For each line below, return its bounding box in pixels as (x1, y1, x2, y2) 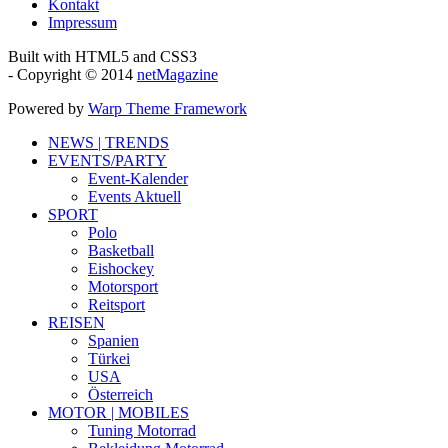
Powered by (8, 100, 88, 118)
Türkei (88, 350, 130, 368)
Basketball (88, 242, 154, 260)
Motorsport (88, 278, 158, 296)
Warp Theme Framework (88, 100, 247, 118)
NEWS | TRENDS (48, 134, 169, 152)
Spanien (88, 332, 139, 350)
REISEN (48, 314, 105, 332)
